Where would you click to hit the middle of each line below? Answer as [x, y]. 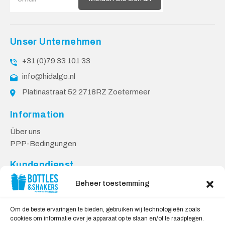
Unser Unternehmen [56, 42]
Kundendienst [42, 165]
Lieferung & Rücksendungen [59, 194]
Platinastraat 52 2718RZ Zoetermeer [86, 92]
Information [37, 115]
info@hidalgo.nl [49, 76]
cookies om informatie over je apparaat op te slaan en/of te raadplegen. [107, 218]
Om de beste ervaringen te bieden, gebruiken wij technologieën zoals [105, 209]
